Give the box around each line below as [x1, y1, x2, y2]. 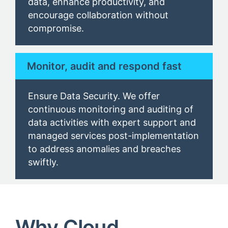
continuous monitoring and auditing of [28, 104, 193, 115]
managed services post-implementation [28, 130, 199, 141]
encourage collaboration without [28, 10, 168, 21]
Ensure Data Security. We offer [28, 91, 160, 102]
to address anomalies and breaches [28, 144, 181, 155]
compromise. [28, 23, 84, 34]
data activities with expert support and [28, 117, 196, 128]
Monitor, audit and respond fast [27, 60, 182, 73]
